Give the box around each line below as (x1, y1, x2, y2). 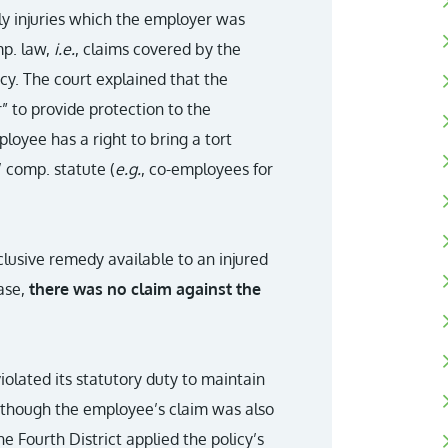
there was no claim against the (29, 279, 261, 299)
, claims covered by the (75, 39, 241, 59)
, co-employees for (141, 159, 273, 179)
